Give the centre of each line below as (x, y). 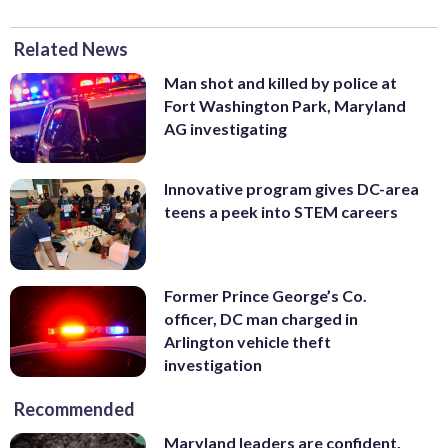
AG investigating (225, 128)
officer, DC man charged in (261, 318)
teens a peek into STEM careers (281, 212)
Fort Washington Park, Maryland (285, 105)
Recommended (74, 408)
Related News (71, 48)
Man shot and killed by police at (280, 82)
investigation (213, 364)
